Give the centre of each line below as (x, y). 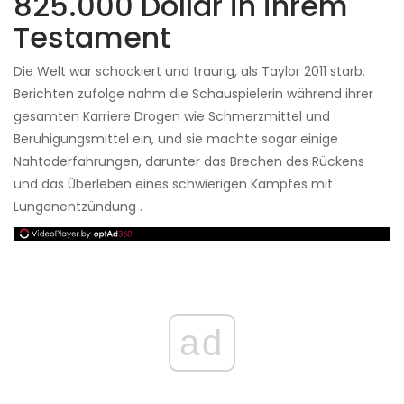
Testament (92, 38)
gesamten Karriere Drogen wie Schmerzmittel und (172, 117)
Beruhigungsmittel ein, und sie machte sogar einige (176, 139)
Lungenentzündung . (78, 207)
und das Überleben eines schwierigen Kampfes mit (173, 184)
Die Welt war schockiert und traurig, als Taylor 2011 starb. (189, 72)
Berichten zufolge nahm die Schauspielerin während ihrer (193, 94)
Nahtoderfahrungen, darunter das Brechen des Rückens (189, 162)
